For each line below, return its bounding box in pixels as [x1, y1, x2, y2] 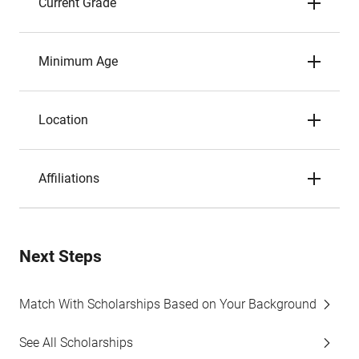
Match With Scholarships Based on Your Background [19, 296, 317, 312]
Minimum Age [38, 54, 118, 69]
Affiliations [38, 171, 99, 186]
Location [38, 112, 88, 127]
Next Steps [19, 247, 102, 266]
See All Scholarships [19, 335, 133, 350]
